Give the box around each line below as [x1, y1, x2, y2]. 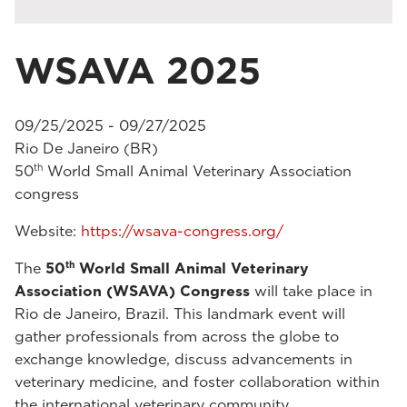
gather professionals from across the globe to [15, 327, 339, 345]
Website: [15, 222, 81, 240]
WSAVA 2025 [15, 48, 261, 93]
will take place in [250, 282, 372, 300]
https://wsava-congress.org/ [81, 222, 283, 240]
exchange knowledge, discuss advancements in [15, 350, 352, 368]
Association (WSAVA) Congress [15, 282, 250, 300]
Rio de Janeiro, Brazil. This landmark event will [15, 304, 345, 323]
